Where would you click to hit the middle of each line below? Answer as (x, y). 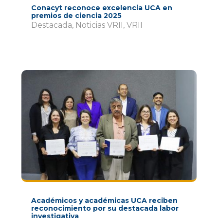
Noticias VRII (99, 25)
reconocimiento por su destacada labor (105, 208)
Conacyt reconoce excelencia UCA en (101, 8)
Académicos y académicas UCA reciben (104, 200)
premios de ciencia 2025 (76, 16)
